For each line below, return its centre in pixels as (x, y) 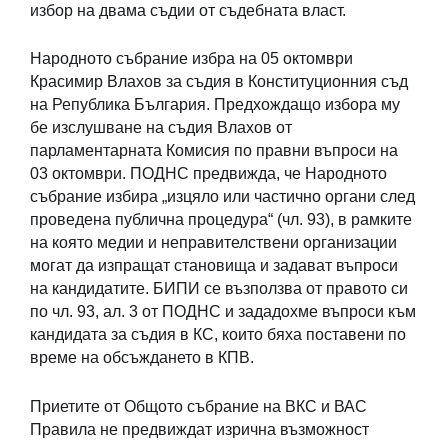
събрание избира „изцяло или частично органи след (222, 197)
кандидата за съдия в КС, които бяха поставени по (218, 335)
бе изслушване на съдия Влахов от (161, 128)
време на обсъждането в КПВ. (142, 358)
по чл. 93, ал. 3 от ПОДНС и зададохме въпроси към (223, 312)
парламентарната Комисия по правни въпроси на (214, 151)
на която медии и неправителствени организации (213, 243)
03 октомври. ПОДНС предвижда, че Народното (208, 174)
